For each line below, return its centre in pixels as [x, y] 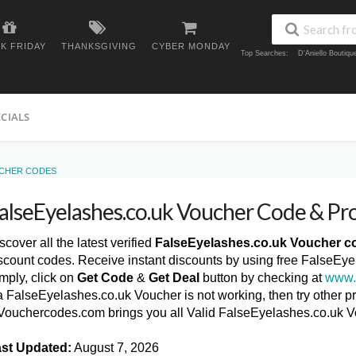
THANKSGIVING [99, 46]
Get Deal [174, 278]
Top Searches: [265, 54]
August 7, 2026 [115, 348]
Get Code [105, 278]
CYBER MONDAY [191, 46]
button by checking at [262, 278]
